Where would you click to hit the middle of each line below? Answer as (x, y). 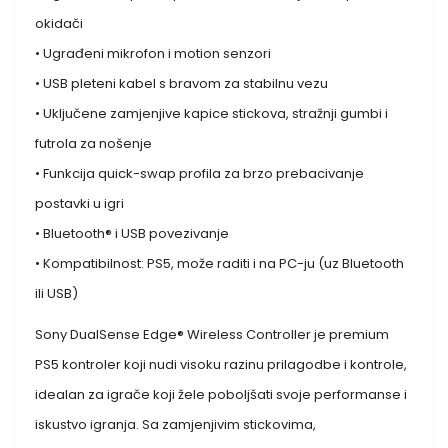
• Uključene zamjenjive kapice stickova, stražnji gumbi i (212, 113)
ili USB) (57, 293)
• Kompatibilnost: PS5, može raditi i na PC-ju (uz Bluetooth (220, 263)
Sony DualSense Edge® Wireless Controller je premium (212, 334)
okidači (59, 23)
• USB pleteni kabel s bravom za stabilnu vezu (182, 83)
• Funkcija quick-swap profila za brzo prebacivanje (200, 173)
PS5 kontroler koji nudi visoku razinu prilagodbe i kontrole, (221, 364)
